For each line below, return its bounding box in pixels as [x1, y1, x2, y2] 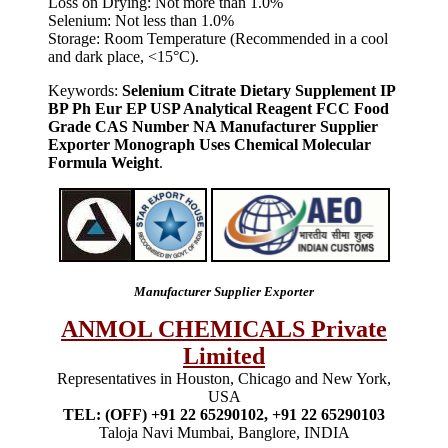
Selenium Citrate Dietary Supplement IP [118, 81, 395, 99]
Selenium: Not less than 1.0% [48, 11, 234, 29]
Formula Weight [48, 153, 159, 171]
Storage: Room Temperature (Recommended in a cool [48, 29, 388, 47]
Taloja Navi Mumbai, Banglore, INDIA [98, 423, 350, 441]
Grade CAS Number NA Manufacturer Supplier [48, 117, 378, 135]
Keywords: [48, 81, 118, 99]
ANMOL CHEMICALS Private [61, 315, 387, 342]
